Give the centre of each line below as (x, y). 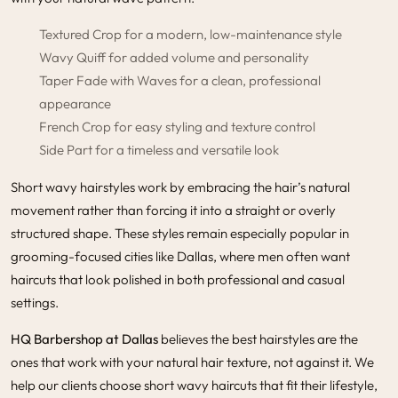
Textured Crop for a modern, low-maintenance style (191, 34)
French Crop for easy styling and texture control (177, 126)
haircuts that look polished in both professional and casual (178, 279)
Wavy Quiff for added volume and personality (174, 57)
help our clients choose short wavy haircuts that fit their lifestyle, (194, 385)
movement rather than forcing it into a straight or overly (173, 210)
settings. (35, 302)
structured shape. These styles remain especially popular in (180, 233)
